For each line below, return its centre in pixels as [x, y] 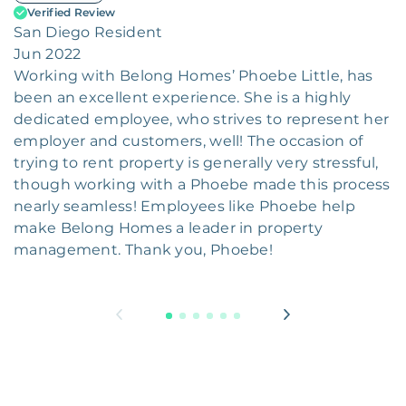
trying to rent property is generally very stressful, [196, 163]
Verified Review [72, 13]
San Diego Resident [88, 33]
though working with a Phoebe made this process [202, 185]
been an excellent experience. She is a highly [183, 98]
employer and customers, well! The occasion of [188, 141]
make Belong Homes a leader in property [169, 228]
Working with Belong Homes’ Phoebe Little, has [193, 76]
